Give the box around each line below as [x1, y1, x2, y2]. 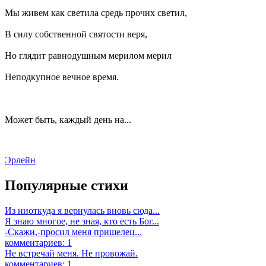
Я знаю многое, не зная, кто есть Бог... [5, 216, 159, 226]
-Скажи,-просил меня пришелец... [5, 226, 142, 237]
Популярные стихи [5, 178, 128, 193]
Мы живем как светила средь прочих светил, [5, 8, 187, 18]
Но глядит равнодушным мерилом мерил [5, 50, 172, 61]
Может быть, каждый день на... [5, 115, 131, 125]
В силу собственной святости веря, [5, 29, 147, 40]
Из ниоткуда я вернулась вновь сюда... [5, 205, 160, 216]
